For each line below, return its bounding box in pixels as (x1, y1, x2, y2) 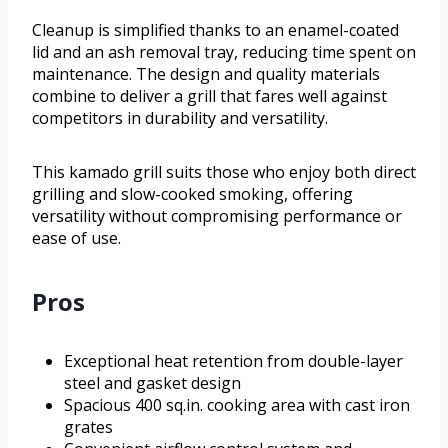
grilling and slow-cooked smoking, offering (32, 183, 353, 206)
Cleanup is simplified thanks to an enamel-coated (32, 19, 399, 42)
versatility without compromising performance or (32, 205, 402, 228)
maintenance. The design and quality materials (32, 63, 380, 86)
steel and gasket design (64, 372, 241, 395)
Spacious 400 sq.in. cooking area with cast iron (64, 394, 410, 417)
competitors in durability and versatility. (32, 107, 328, 130)
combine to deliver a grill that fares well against (32, 85, 387, 108)
